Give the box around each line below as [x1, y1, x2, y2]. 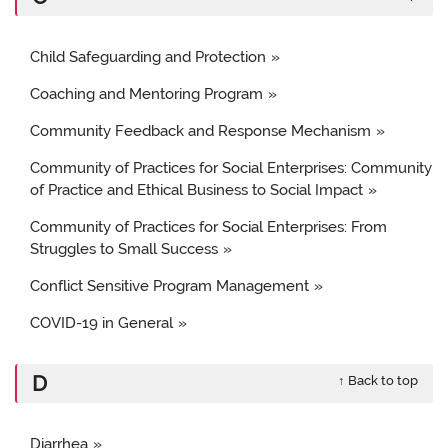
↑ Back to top [338, 372, 418, 388]
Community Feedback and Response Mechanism [30, 121, 371, 140]
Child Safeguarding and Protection [30, 47, 266, 66]
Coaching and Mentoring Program [30, 84, 263, 103]
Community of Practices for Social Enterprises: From [30, 217, 387, 236]
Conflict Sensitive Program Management [30, 276, 309, 295]
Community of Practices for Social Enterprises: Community [30, 158, 432, 177]
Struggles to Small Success [30, 239, 218, 258]
